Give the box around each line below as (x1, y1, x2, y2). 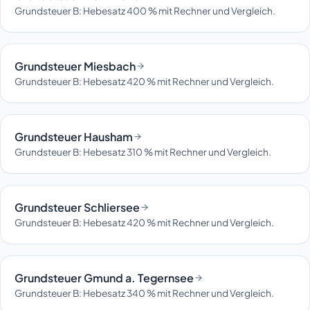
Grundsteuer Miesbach (15, 58, 136, 73)
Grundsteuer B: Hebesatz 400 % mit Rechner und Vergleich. (15, 4, 275, 17)
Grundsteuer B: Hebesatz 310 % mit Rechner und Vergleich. (15, 145, 271, 158)
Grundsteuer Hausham (15, 129, 133, 144)
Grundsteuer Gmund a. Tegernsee (15, 270, 194, 285)
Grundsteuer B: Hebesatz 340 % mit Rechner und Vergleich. (15, 286, 274, 299)
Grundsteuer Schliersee (15, 199, 140, 215)
